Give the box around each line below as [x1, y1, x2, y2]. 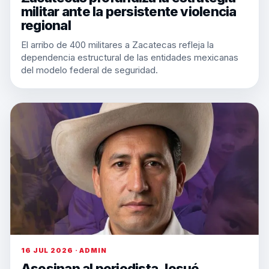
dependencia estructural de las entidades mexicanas [21, 52, 238, 63]
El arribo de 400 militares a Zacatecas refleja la [21, 39, 214, 50]
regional [21, 17, 71, 33]
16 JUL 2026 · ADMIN [21, 246, 107, 255]
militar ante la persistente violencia [21, 4, 237, 19]
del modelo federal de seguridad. [21, 64, 158, 76]
